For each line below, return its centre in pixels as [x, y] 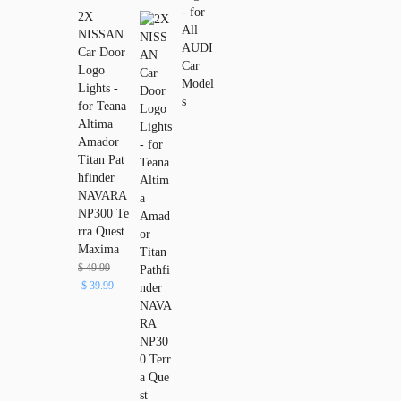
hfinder [96, 178]
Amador [98, 142]
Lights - [98, 89]
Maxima [98, 250]
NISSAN [101, 35]
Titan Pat [101, 160]
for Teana [102, 107]
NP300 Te [103, 214]
